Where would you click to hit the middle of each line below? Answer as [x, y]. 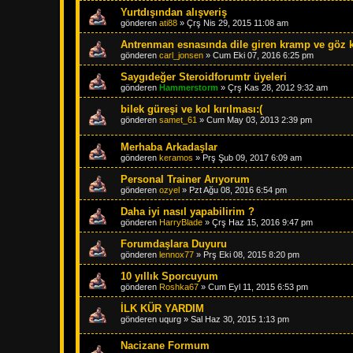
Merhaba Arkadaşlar [169, 147]
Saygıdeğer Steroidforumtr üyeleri [204, 77]
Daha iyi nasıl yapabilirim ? [188, 211]
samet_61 [178, 120]
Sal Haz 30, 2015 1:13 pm [240, 319]
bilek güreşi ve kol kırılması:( [191, 109]
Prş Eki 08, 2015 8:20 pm [251, 254]
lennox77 [176, 254]
